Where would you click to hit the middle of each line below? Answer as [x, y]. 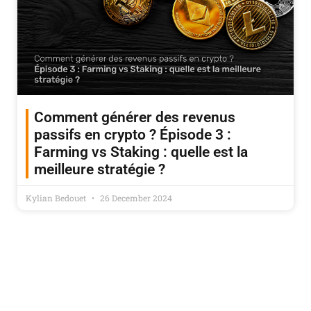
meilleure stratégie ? [100, 169]
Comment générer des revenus [135, 117]
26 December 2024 [135, 198]
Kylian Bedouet [57, 198]
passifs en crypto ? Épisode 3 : [133, 135]
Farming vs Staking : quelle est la [141, 152]
